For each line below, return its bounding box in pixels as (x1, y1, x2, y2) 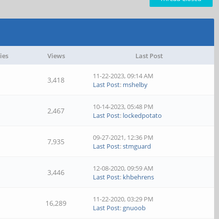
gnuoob (123, 203, 146, 212)
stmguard (123, 142, 152, 151)
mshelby (123, 80, 148, 89)
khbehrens (123, 173, 154, 181)
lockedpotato (123, 111, 162, 120)
